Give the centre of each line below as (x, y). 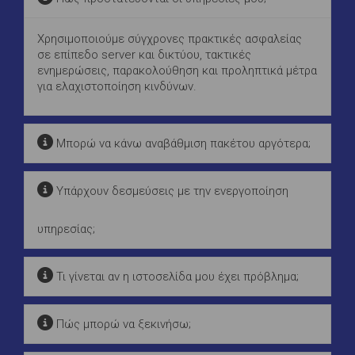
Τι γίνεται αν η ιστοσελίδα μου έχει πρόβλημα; (176, 276)
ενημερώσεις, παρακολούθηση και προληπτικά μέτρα (177, 70)
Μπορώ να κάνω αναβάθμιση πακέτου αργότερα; (182, 143)
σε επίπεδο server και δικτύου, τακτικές (144, 54)
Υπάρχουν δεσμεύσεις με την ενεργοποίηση (171, 191)
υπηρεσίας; (66, 229)
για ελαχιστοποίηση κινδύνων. (117, 86)
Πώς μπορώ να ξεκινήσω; (122, 324)
